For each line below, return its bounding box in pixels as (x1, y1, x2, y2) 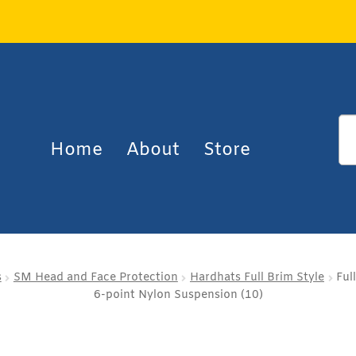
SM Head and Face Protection (13, 269, 178, 285)
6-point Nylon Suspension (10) (93, 287, 263, 303)
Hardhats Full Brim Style (189, 269, 324, 285)
